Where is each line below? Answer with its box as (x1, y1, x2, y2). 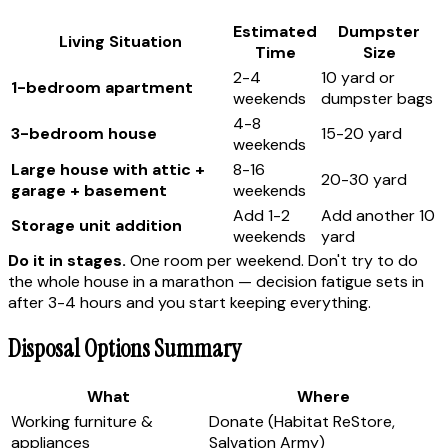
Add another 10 (321, 204, 435, 226)
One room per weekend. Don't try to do (126, 249, 418, 271)
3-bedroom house (11, 122, 157, 144)
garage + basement (11, 179, 167, 201)
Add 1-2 (233, 204, 290, 226)
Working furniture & (11, 411, 153, 433)
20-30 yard (321, 168, 407, 190)
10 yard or (321, 66, 395, 88)
